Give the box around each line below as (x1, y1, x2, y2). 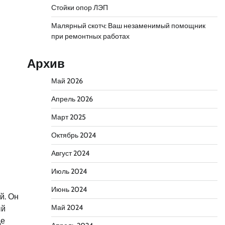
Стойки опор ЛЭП (51, 3, 108, 12)
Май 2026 (51, 76, 83, 85)
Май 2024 (51, 203, 83, 212)
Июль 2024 (51, 167, 87, 176)
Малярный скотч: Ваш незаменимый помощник (51, 21, 205, 30)
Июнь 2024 (51, 185, 87, 194)
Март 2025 (51, 113, 86, 122)
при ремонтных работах (51, 32, 130, 41)
